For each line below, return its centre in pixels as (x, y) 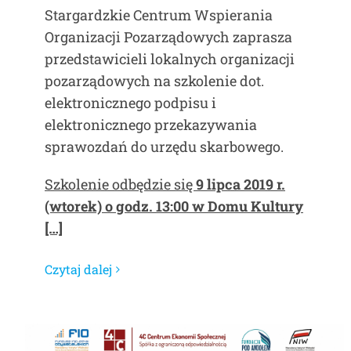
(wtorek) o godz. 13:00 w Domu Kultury (174, 206)
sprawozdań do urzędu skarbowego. (164, 147)
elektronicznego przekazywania (151, 125)
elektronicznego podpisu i (130, 103)
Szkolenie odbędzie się (120, 184)
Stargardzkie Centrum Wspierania (159, 15)
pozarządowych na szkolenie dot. (154, 81)
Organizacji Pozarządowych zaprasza (168, 37)
